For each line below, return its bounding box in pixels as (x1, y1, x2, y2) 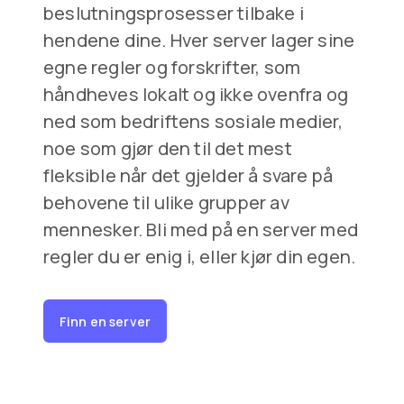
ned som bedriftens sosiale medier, (43, 109, 343, 134)
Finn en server (60, 312, 151, 330)
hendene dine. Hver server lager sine (43, 28, 355, 53)
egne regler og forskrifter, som (43, 55, 301, 80)
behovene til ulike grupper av (43, 190, 289, 216)
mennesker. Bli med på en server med (43, 217, 359, 243)
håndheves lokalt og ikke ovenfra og (43, 82, 349, 107)
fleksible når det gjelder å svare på (43, 163, 334, 188)
